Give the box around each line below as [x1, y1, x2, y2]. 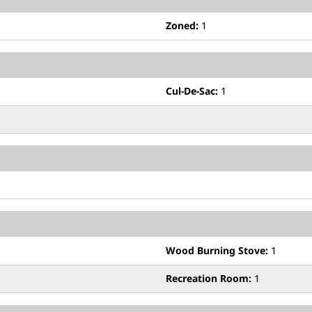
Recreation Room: [166, 272, 251, 286]
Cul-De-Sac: [166, 84, 218, 98]
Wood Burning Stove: [166, 244, 268, 258]
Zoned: [166, 19, 198, 33]
